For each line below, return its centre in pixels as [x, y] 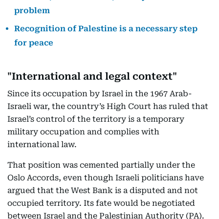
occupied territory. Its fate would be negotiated [101, 203]
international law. [42, 144]
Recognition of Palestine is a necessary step [106, 29]
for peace [34, 43]
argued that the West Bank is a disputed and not [103, 190]
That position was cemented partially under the [101, 165]
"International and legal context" [92, 76]
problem [32, 11]
